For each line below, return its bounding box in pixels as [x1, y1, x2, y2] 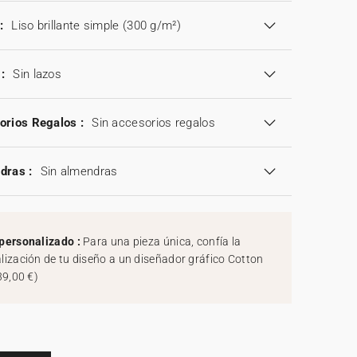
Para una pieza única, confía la [83, 235, 241, 249]
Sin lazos [13, 67, 62, 82]
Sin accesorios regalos [92, 116, 215, 131]
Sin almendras [40, 164, 118, 179]
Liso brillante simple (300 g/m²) [11, 18, 181, 33]
